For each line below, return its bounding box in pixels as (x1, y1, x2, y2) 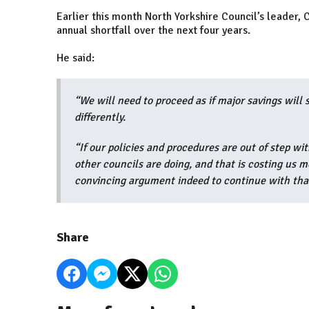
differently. (74, 110, 128, 125)
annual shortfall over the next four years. (57, 23, 256, 38)
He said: (57, 51, 94, 66)
